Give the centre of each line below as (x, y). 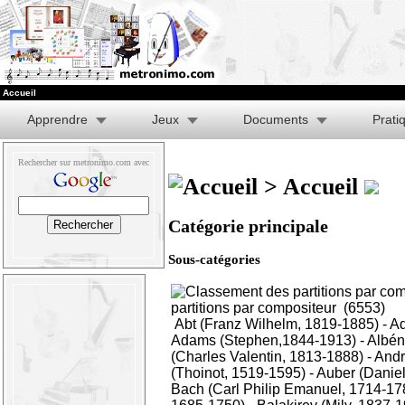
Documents (276, 119)
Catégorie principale (248, 226)
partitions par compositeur (254, 308)
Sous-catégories (214, 259)
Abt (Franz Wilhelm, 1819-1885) (277, 325)
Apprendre (57, 119)
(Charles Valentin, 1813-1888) (267, 357)
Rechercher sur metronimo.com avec (84, 162)
